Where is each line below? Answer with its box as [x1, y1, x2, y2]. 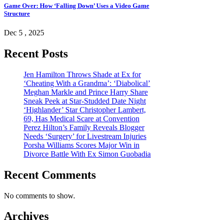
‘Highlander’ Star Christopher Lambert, [24, 105, 146, 114]
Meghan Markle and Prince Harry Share [24, 87, 148, 96]
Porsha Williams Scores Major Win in [24, 140, 139, 149]
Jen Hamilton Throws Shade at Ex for [24, 70, 141, 79]
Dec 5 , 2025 [4, 28, 44, 37]
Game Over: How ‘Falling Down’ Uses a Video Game [4, 1, 149, 9]
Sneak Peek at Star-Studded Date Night [24, 96, 146, 105]
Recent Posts [4, 47, 68, 60]
